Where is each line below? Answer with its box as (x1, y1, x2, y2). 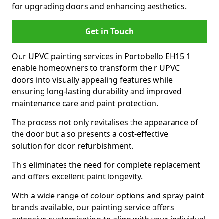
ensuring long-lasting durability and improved (12, 86, 182, 97)
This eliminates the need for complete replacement (12, 159, 200, 170)
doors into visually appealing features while (12, 74, 173, 85)
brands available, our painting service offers (12, 202, 174, 213)
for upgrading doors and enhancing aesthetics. (12, 1, 187, 12)
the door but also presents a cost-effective (12, 129, 168, 139)
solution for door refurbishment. (12, 140, 133, 151)
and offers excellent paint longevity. (12, 171, 143, 182)
